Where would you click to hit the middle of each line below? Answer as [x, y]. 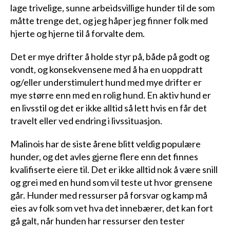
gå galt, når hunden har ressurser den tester [98, 221]
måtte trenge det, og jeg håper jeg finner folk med [109, 21]
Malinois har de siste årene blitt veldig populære [106, 144]
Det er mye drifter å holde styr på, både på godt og [110, 57]
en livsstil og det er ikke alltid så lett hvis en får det [109, 108]
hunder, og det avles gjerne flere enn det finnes [104, 157]
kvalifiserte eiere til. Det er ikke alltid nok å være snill [114, 170]
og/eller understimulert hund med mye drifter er [106, 82]
